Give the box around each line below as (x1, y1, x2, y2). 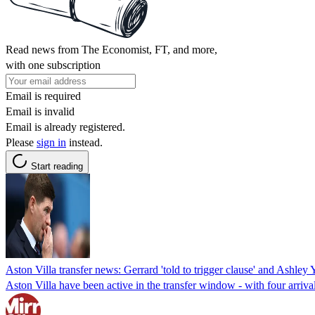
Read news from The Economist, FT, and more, (6, 43, 217, 56)
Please (6, 136, 37, 148)
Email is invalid (6, 105, 75, 117)
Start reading (31, 160, 83, 172)
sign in (37, 136, 66, 148)
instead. (66, 136, 103, 148)
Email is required (6, 89, 81, 102)
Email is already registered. (6, 120, 125, 133)
